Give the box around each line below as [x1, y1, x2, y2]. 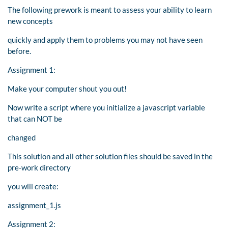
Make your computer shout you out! [8, 83, 127, 93]
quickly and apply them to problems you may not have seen [8, 35, 203, 44]
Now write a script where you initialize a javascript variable [8, 102, 205, 112]
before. [8, 46, 31, 55]
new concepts [8, 16, 53, 25]
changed [8, 132, 36, 142]
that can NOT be [8, 113, 62, 123]
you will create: [8, 181, 59, 191]
